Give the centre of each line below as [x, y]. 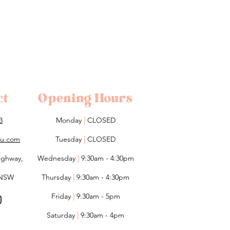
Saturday [62, 215]
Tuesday [70, 139]
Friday [62, 196]
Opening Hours [85, 99]
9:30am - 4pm [102, 215]
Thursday [57, 177]
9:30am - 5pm [97, 196]
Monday [70, 120]
